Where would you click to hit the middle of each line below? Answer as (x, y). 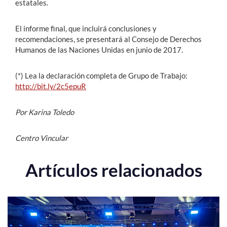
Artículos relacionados (113, 170)
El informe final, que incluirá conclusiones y (86, 29)
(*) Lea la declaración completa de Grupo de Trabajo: (101, 76)
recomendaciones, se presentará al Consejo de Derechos (108, 39)
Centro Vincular (42, 138)
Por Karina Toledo (45, 112)
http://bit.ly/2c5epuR (51, 86)
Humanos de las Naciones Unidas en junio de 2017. (99, 50)
